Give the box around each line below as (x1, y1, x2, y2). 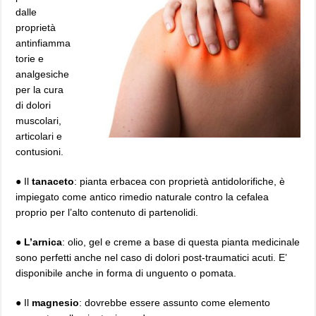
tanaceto (32, 176, 75, 187)
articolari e (16, 130, 63, 142)
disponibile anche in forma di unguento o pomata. (16, 267, 237, 279)
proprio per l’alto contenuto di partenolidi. (16, 207, 199, 218)
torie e (16, 53, 44, 64)
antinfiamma (16, 37, 71, 49)
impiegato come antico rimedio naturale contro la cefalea (16, 191, 269, 202)
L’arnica (24, 236, 63, 248)
